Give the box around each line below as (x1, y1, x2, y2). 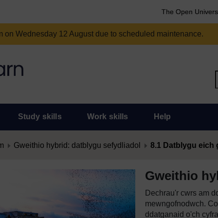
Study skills (18, 112, 62, 121)
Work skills (87, 112, 128, 121)
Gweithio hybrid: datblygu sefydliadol (14, 141, 141, 149)
